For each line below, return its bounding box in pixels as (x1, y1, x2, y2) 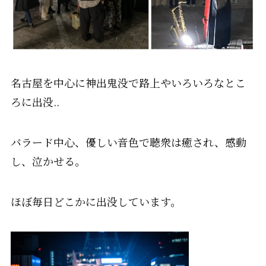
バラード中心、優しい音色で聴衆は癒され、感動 (10, 134, 246, 150)
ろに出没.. (10, 93, 59, 109)
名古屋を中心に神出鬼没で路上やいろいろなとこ (10, 74, 246, 90)
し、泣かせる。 (10, 153, 85, 169)
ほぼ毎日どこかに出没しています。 (10, 193, 181, 209)
